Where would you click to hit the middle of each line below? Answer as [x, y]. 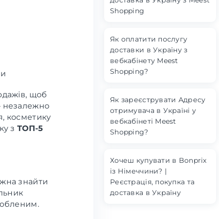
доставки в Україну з [149, 50]
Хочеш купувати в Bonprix [158, 160]
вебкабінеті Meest [143, 121]
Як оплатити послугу [149, 39]
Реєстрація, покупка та [153, 182]
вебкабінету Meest [144, 61]
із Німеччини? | [139, 171]
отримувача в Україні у [153, 110]
